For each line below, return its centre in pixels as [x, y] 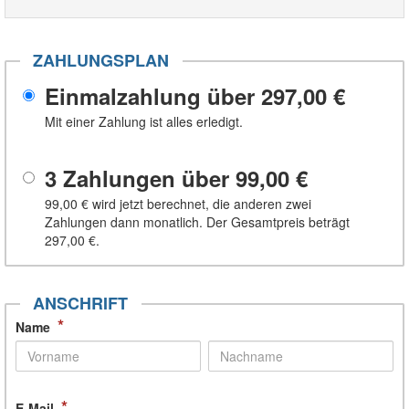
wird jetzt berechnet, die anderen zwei [200, 203]
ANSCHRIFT [81, 303]
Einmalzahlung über [153, 95]
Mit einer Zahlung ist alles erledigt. [144, 121]
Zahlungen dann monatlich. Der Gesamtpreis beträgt [197, 221]
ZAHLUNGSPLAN [101, 60]
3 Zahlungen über [140, 178]
